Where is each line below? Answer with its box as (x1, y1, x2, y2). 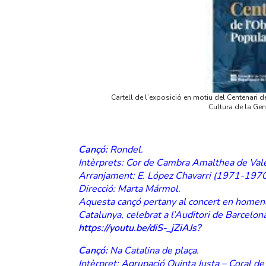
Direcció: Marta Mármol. (78, 182, 180, 196)
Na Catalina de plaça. (110, 244, 199, 258)
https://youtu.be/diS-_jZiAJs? (78, 221, 201, 235)
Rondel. (110, 143, 143, 157)
